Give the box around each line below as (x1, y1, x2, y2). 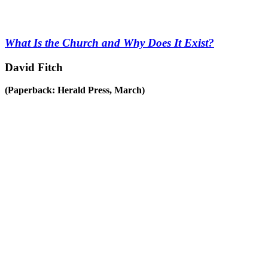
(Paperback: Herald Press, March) (5, 85, 145, 96)
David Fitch (5, 60, 63, 74)
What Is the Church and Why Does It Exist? (5, 36, 214, 49)
